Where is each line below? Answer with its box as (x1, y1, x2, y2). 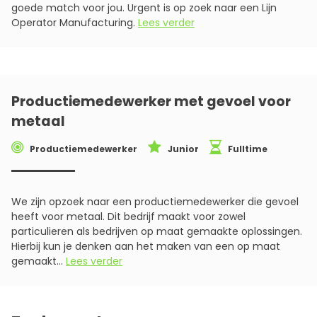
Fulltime (226, 142, 267, 155)
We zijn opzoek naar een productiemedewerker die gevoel (11, 194, 299, 209)
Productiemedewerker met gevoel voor (11, 92, 291, 111)
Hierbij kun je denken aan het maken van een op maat (11, 238, 280, 253)
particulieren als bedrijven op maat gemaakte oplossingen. (11, 224, 302, 238)
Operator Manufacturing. (11, 16, 135, 30)
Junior (166, 142, 199, 155)
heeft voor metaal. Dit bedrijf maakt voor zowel (11, 209, 246, 224)
